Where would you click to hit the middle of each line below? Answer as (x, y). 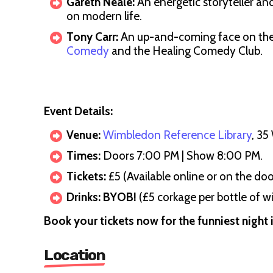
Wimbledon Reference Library (177, 135)
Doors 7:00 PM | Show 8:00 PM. (182, 156)
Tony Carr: (92, 37)
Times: (83, 156)
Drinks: (83, 197)
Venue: (83, 135)
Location (74, 255)
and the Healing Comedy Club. (187, 51)
